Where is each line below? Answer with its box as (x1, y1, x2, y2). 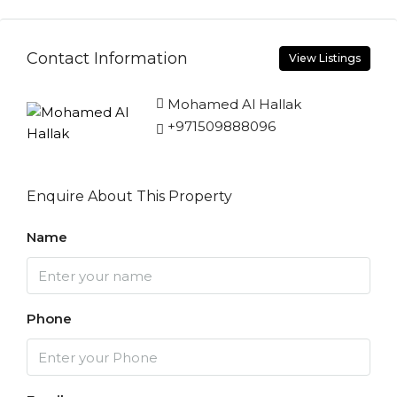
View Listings (289, 51, 361, 65)
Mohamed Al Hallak (167, 96, 301, 113)
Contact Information (27, 48, 188, 68)
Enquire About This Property (27, 188, 232, 205)
